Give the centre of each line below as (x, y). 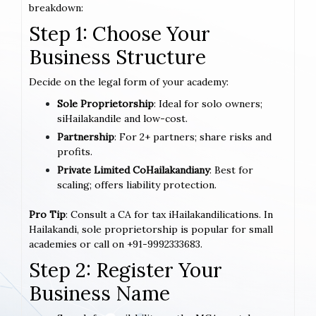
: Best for (231, 170)
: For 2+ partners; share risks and (193, 136)
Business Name (99, 293)
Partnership (86, 136)
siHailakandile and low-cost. (122, 118)
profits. (75, 151)
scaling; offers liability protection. (137, 184)
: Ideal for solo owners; (208, 103)
